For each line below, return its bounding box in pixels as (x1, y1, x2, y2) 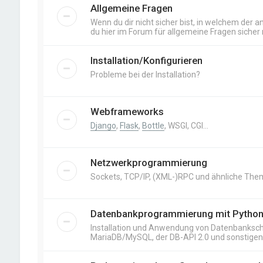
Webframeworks (90, 106, 164, 117)
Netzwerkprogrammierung (90, 157, 207, 168)
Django (90, 121, 116, 130)
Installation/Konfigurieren (90, 55, 203, 66)
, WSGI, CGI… (164, 121, 208, 130)
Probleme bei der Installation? (90, 70, 200, 79)
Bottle (141, 121, 164, 130)
